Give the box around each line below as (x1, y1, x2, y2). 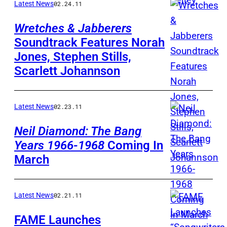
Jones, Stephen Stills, (14, 50, 131, 64)
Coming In (104, 138, 163, 153)
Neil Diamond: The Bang (14, 124, 141, 139)
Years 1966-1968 (14, 138, 104, 153)
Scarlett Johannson (14, 64, 120, 79)
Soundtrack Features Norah (14, 35, 165, 50)
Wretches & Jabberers (14, 21, 132, 36)
